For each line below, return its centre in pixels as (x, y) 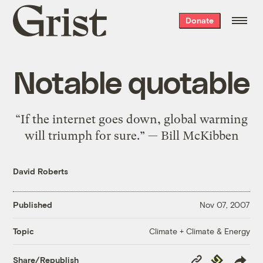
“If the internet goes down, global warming (131, 119)
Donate (199, 20)
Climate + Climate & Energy (199, 231)
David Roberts (41, 171)
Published (33, 205)
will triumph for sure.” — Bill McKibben (131, 135)
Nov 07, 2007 (225, 205)
